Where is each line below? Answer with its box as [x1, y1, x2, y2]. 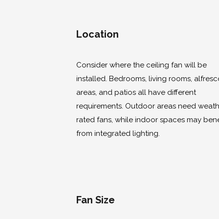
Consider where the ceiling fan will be [76, 61, 207, 70]
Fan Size [76, 194, 115, 206]
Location [76, 28, 119, 40]
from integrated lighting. [76, 129, 160, 138]
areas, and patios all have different [76, 88, 196, 97]
